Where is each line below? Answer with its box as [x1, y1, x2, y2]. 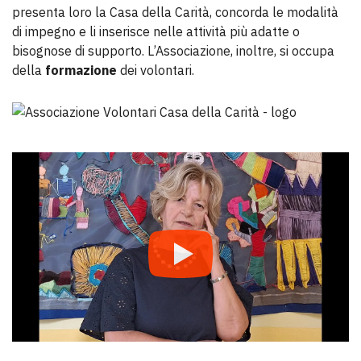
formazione [45, 62, 117, 79]
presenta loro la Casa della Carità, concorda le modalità [12, 4, 338, 21]
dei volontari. [117, 62, 197, 79]
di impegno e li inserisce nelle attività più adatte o [12, 23, 300, 40]
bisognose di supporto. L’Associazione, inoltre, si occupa [12, 43, 334, 60]
